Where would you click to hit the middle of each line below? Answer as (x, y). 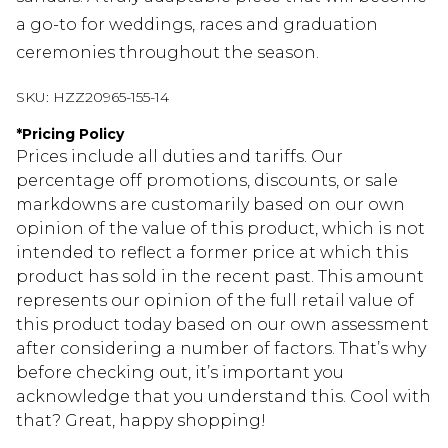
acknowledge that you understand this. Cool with (223, 397)
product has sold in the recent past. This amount (220, 277)
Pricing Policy (73, 134)
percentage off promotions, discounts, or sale (207, 181)
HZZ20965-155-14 (111, 97)
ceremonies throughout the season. (167, 53)
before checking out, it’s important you (180, 373)
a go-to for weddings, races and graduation (197, 25)
